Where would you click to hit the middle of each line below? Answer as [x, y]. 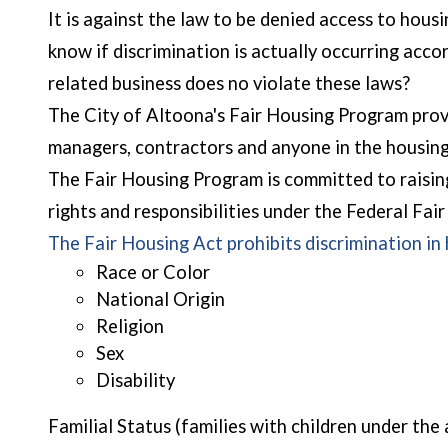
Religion [130, 326]
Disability [135, 380]
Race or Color [153, 272]
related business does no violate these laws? [229, 83]
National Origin [160, 299]
